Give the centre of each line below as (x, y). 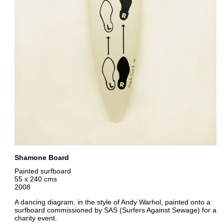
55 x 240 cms (35, 179)
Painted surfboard (42, 171)
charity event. (35, 218)
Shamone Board (41, 157)
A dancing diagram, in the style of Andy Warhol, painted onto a (112, 202)
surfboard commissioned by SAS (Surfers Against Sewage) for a (115, 210)
